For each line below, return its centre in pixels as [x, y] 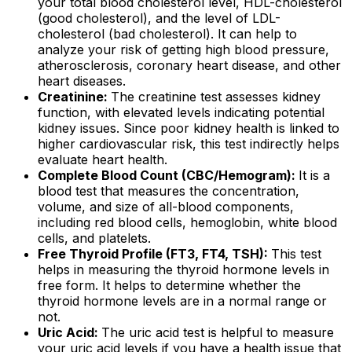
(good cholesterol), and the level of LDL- [159, 18]
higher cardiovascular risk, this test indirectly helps [189, 144]
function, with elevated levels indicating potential [181, 113]
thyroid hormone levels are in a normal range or [182, 301]
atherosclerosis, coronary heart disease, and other [189, 66]
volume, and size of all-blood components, [166, 207]
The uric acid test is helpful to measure [218, 333]
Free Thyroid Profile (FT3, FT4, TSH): [154, 254]
